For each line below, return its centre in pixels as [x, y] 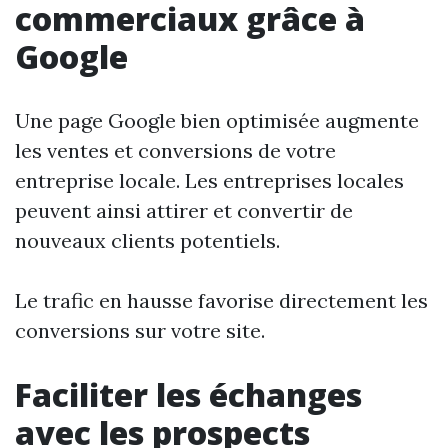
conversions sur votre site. [140, 331]
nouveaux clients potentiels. [147, 241]
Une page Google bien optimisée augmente [217, 121]
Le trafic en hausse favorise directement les [221, 301]
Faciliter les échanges [188, 395]
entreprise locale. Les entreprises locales [209, 181]
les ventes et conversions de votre [175, 151]
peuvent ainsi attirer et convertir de [184, 211]
